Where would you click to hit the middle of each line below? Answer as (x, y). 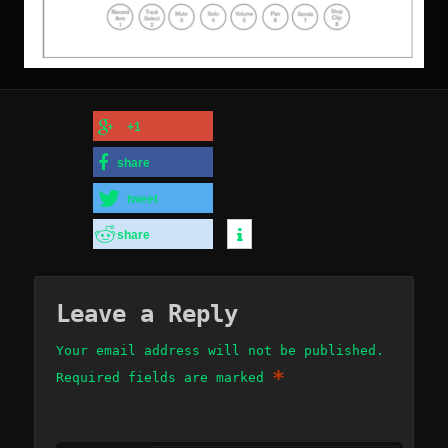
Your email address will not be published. (220, 350)
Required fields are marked (164, 377)
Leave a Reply (147, 313)
